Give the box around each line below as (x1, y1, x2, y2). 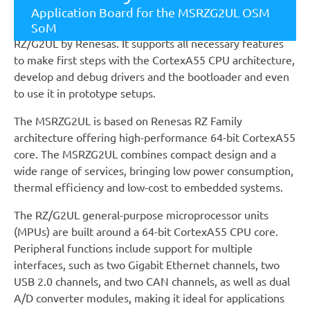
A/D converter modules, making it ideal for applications (14, 290, 284, 304)
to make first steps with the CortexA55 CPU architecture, (14, 52, 295, 66)
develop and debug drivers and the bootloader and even (14, 69, 289, 83)
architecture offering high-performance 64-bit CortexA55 (14, 129, 295, 144)
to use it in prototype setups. (14, 85, 156, 100)
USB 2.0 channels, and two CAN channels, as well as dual (14, 273, 290, 288)
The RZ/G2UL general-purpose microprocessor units (14, 207, 268, 221)
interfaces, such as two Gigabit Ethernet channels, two (14, 257, 280, 271)
